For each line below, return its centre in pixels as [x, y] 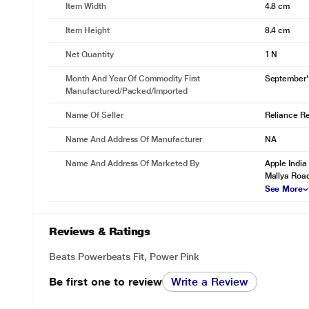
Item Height [88, 30]
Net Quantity [90, 54]
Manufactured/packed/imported [127, 91]
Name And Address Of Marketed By [132, 163]
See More [284, 189]
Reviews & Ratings [100, 231]
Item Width [86, 6]
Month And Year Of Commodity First [133, 79]
